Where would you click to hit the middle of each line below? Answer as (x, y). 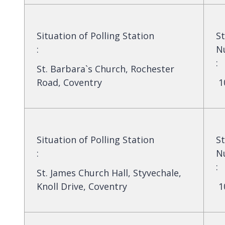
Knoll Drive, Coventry (82, 186)
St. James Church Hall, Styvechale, (109, 173)
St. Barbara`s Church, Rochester (105, 69)
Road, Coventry (69, 82)
